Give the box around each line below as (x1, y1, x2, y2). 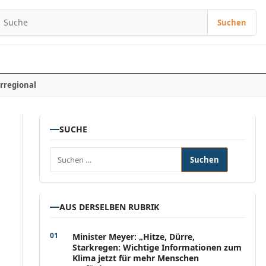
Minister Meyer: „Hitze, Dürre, (72, 231, 195, 242)
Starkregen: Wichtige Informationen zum (72, 242, 242, 253)
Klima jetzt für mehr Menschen (72, 252, 199, 264)
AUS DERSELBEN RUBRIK (59, 201, 160, 213)
